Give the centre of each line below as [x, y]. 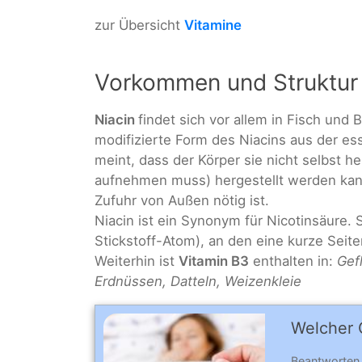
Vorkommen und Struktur [226, 82]
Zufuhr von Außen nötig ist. [182, 200]
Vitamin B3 [214, 261]
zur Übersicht [139, 25]
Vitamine [213, 25]
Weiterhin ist [137, 261]
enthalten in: [293, 261]
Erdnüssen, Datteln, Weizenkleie [198, 281]
